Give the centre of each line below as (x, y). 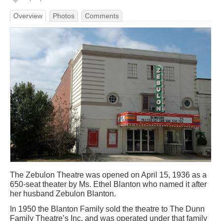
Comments (102, 16)
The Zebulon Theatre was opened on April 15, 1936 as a (108, 175)
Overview (28, 16)
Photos (64, 16)
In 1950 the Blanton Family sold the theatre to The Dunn (107, 209)
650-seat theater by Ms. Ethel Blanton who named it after (108, 184)
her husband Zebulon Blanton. (63, 193)
